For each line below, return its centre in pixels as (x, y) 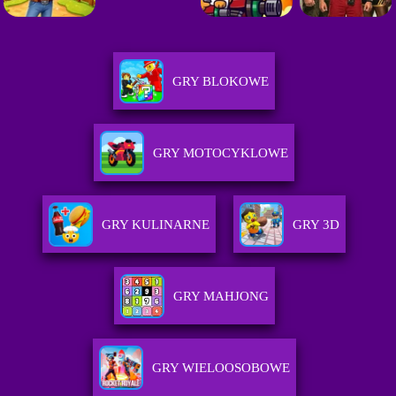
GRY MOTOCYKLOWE (221, 153)
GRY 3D (316, 225)
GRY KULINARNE (156, 225)
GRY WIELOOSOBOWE (221, 368)
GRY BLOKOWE (221, 82)
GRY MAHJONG (221, 297)
